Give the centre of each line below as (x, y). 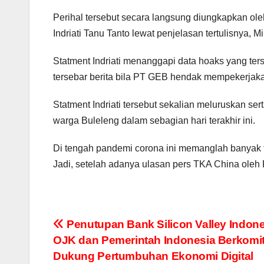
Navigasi (91, 229)
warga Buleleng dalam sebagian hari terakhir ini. (154, 121)
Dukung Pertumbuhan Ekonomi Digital (153, 256)
